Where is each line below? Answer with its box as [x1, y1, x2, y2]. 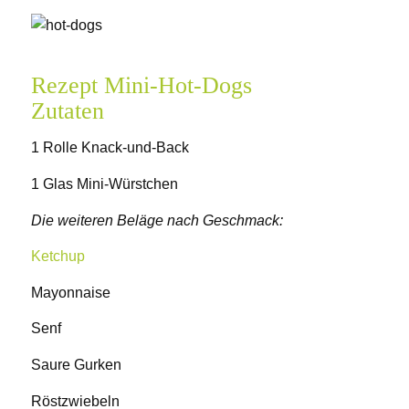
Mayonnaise [30, 284, 110, 300]
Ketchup [30, 248, 85, 265]
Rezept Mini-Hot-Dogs [30, 71, 252, 99]
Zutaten [30, 97, 104, 124]
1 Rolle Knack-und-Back [30, 140, 189, 156]
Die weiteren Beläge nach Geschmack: [30, 212, 283, 228]
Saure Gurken [30, 356, 121, 372]
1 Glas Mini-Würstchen [30, 175, 178, 192]
